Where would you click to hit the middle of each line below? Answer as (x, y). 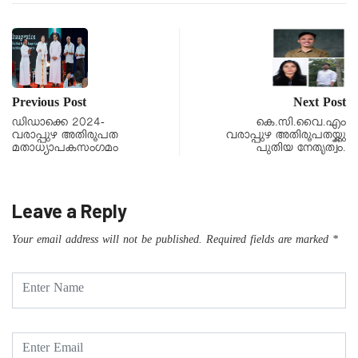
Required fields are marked (269, 242)
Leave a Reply (70, 211)
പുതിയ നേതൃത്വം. (301, 150)
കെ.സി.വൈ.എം (301, 124)
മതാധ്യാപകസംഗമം (65, 150)
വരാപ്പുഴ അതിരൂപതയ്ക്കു (286, 137)
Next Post (320, 105)
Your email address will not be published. (107, 242)
